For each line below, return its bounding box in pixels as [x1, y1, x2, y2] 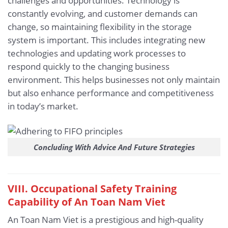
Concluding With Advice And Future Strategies [33, 142, 195, 153]
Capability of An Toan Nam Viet [8, 194, 165, 209]
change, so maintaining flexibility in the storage [8, 21, 192, 33]
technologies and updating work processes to [8, 47, 186, 60]
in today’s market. [8, 100, 78, 112]
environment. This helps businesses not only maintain [8, 74, 220, 86]
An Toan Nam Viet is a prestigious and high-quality [8, 214, 204, 226]
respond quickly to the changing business [8, 61, 169, 73]
